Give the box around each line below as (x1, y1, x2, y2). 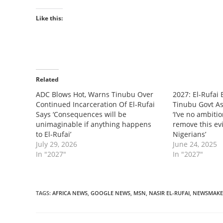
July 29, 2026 (36, 139, 77, 149)
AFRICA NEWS (52, 189, 88, 197)
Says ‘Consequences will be (36, 110, 126, 119)
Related (36, 75, 59, 84)
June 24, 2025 (172, 139, 217, 149)
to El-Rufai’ (36, 129, 71, 139)
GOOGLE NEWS (91, 189, 130, 197)
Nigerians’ (172, 129, 206, 139)
